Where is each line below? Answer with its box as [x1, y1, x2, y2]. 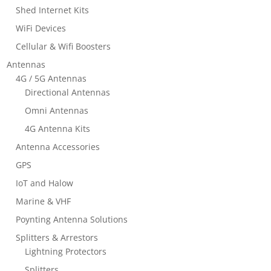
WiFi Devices [16, 22, 67, 34]
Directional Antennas [25, 86, 111, 98]
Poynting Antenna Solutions [16, 213, 128, 225]
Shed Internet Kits [16, 4, 90, 16]
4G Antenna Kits [25, 122, 91, 134]
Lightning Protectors [25, 245, 107, 257]
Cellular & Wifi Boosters [16, 40, 111, 52]
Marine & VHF [16, 195, 71, 207]
